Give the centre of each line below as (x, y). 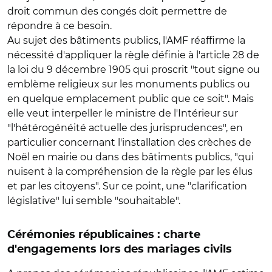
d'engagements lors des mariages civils (120, 250)
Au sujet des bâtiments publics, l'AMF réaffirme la (126, 40)
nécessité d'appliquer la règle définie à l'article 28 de (133, 55)
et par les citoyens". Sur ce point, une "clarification (127, 186)
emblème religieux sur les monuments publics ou (129, 84)
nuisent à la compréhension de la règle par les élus (130, 172)
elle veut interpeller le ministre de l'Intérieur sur (123, 113)
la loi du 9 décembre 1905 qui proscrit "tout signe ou (134, 70)
